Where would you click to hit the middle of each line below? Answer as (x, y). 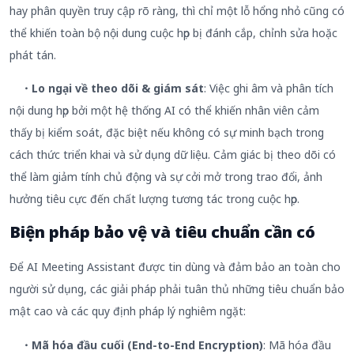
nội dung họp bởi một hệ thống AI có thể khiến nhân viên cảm (164, 111)
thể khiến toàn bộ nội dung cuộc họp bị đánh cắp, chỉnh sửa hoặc (173, 32)
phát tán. (33, 55)
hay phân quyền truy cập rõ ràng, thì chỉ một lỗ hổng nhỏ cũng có (177, 10)
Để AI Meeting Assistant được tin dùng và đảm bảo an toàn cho (175, 267)
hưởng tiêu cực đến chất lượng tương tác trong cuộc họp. (154, 199)
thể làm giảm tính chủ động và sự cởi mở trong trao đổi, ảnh (166, 177)
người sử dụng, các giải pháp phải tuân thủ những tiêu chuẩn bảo (177, 289)
